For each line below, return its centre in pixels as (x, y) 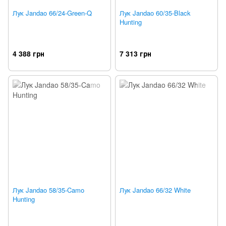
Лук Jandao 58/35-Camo (48, 190)
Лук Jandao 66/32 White (155, 190)
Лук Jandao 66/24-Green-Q (52, 13)
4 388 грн (29, 53)
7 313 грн (135, 53)
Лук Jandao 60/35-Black (155, 13)
